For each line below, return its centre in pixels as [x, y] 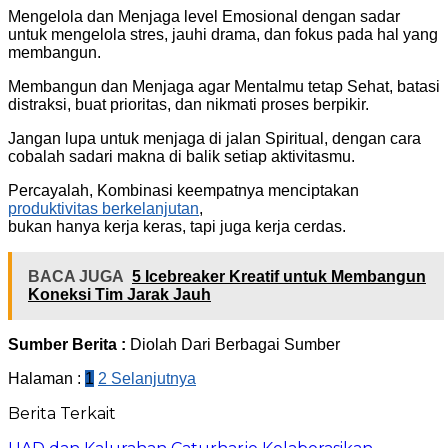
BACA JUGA [76, 276]
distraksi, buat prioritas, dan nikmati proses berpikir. [188, 104]
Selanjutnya [151, 378]
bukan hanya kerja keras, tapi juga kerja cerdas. [177, 226]
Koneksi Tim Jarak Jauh [119, 294]
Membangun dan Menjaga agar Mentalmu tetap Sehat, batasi [224, 86]
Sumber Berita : [69, 344]
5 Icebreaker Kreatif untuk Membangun [279, 276]
